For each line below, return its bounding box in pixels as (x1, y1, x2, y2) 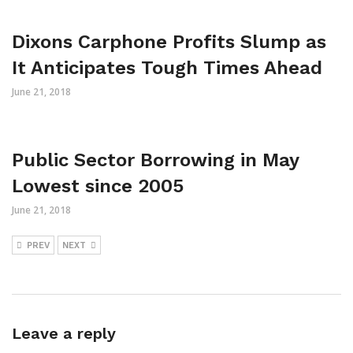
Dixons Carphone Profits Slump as (12, 31, 326, 54)
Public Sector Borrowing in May (12, 149, 299, 172)
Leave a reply (12, 324, 116, 344)
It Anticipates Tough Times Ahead (12, 57, 322, 80)
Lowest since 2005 (12, 175, 184, 198)
